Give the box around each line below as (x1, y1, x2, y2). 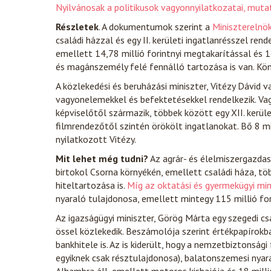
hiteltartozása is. (56, 179, 127, 191)
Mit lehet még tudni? (56, 152, 148, 165)
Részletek (56, 21, 99, 33)
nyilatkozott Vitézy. (56, 133, 136, 145)
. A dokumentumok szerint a (99, 21, 210, 33)
